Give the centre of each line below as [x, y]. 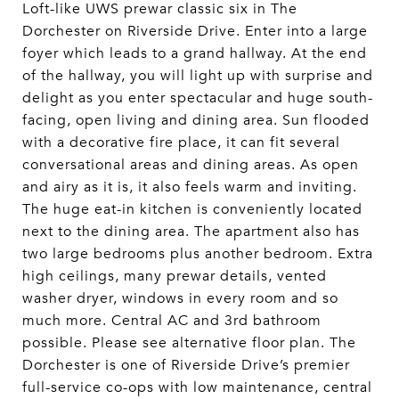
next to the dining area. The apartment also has [191, 232]
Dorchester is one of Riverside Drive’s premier [186, 365]
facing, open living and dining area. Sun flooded [196, 120]
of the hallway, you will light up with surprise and [198, 76]
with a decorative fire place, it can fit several [181, 142]
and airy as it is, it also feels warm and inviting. [190, 187]
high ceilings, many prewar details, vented [175, 276]
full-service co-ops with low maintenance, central [197, 387]
